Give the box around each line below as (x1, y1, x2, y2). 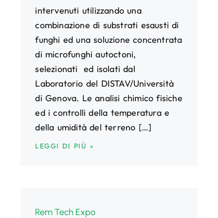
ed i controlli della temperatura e (35, 107, 170, 118)
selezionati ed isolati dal (35, 63, 135, 74)
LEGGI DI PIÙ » (35, 141, 94, 150)
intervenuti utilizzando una (35, 4, 142, 16)
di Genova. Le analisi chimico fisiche (35, 92, 182, 104)
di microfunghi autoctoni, (35, 48, 136, 60)
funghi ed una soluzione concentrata (35, 34, 182, 45)
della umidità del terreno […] (35, 121, 152, 133)
